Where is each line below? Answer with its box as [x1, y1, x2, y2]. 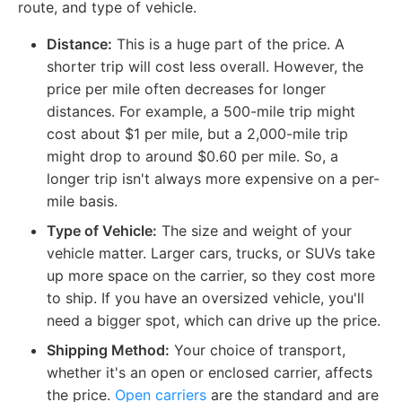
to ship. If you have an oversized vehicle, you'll [47, 288, 364, 307]
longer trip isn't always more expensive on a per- [47, 169, 380, 188]
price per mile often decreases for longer [47, 79, 326, 98]
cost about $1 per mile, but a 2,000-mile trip [47, 124, 348, 143]
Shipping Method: [47, 340, 170, 359]
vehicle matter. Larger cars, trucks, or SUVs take [47, 243, 375, 262]
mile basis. [47, 191, 118, 210]
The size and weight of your [157, 221, 352, 240]
